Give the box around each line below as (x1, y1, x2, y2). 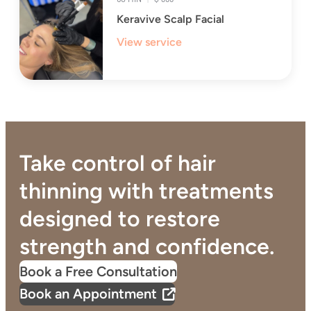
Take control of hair (19, 150, 216, 177)
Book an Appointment (19, 285, 157, 303)
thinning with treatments (19, 178, 274, 205)
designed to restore (19, 205, 220, 233)
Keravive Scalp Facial (117, 12, 224, 26)
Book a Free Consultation (19, 263, 177, 280)
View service (117, 35, 182, 49)
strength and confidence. (19, 233, 274, 260)
